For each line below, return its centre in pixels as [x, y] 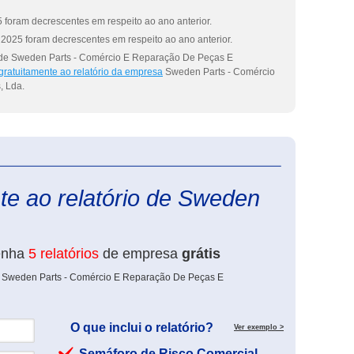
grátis [201, 254]
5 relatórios [64, 254]
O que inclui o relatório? [142, 328]
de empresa [140, 254]
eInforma [303, 160]
